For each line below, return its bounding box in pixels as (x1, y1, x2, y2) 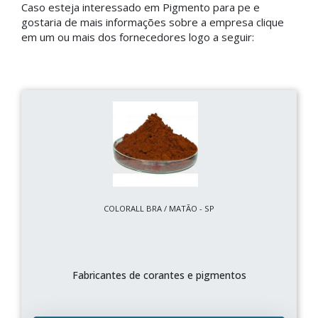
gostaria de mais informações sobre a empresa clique (21, 15, 284, 29)
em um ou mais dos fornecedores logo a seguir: (21, 30, 254, 44)
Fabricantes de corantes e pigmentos (72, 268, 246, 282)
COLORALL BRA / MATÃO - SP (104, 203, 214, 214)
